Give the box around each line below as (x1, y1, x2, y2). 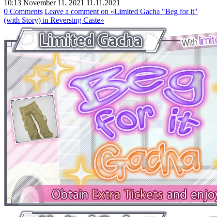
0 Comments (4, 7, 43, 15)
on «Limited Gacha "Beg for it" (99, 7, 198, 15)
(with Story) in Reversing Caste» (4, 15, 104, 24)
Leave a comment (45, 7, 99, 15)
